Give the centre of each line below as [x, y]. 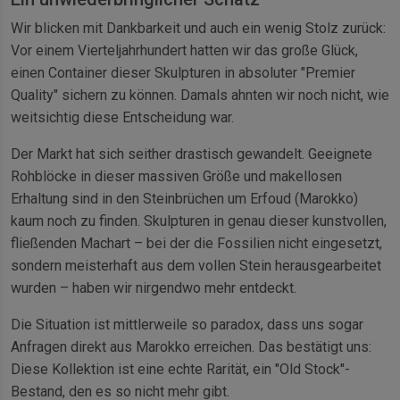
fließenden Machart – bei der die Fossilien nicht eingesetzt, [196, 244]
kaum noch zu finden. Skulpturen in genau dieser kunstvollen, [199, 221]
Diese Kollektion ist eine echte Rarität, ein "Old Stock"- [180, 370]
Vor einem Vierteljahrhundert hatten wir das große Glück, [184, 51]
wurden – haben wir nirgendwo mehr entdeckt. [154, 288]
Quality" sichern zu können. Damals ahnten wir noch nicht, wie [200, 96]
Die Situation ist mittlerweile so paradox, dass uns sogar [187, 325]
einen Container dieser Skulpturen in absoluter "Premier [183, 73]
